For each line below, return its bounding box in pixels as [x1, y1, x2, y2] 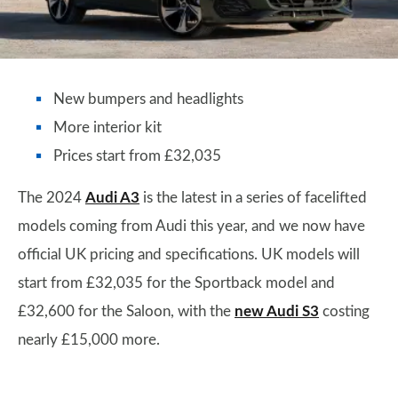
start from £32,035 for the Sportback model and [18, 275, 335, 291]
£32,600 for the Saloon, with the [18, 304, 235, 319]
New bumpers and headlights [53, 92, 243, 107]
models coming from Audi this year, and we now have [18, 219, 365, 234]
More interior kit [53, 120, 162, 135]
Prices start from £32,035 [53, 148, 221, 163]
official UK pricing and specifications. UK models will [18, 247, 360, 262]
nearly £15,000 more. [18, 332, 160, 347]
